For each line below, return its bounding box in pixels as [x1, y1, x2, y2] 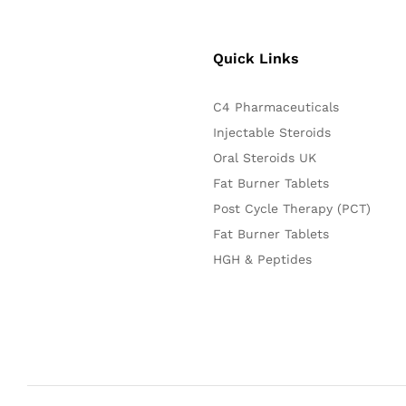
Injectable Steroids [213, 124, 332, 140]
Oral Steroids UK [213, 150, 317, 165]
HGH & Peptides [213, 251, 313, 266]
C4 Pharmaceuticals [213, 99, 340, 114]
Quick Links [213, 49, 300, 67]
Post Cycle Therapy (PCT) [213, 200, 372, 216]
